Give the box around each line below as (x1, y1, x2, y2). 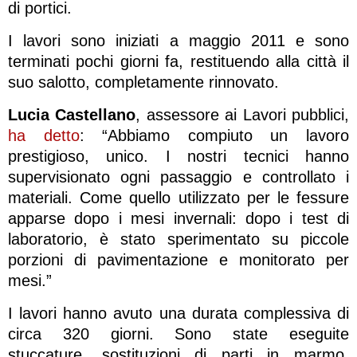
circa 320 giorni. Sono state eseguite (8, 324, 349, 343)
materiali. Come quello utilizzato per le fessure (8, 188, 349, 206)
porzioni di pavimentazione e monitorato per (8, 250, 349, 269)
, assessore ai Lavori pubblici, (135, 105, 350, 124)
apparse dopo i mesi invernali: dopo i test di (8, 209, 349, 227)
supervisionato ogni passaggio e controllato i (8, 167, 349, 186)
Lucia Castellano (8, 105, 136, 124)
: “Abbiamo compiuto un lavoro (79, 126, 350, 144)
